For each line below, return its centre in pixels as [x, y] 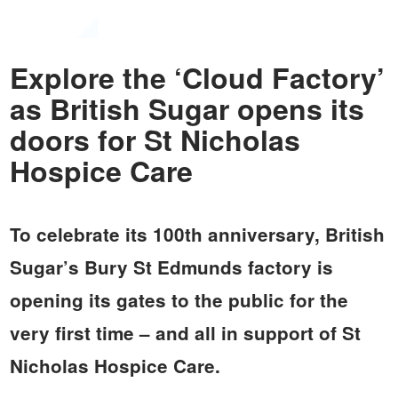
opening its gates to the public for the [179, 299]
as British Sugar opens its [187, 108]
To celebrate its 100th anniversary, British [197, 234]
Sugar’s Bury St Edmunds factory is [171, 267]
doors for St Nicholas [155, 139]
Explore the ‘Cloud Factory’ [197, 77]
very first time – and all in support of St [185, 332]
